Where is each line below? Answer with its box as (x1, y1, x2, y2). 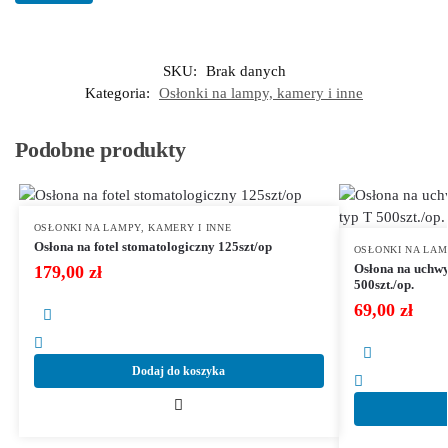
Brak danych (205, 62, 286, 79)
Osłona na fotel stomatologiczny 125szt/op (33, 238, 272, 254)
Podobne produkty (15, 136, 186, 162)
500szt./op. (353, 276, 414, 292)
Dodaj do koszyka (132, 363, 226, 378)
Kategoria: (85, 84, 154, 101)
